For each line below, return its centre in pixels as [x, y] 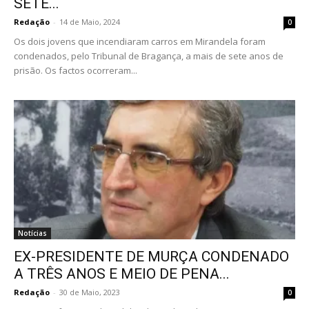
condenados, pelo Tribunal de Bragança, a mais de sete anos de [149, 56]
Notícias [32, 233]
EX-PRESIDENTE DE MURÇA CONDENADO [151, 256]
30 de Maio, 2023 [90, 292]
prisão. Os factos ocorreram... [76, 71]
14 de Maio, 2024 [90, 22]
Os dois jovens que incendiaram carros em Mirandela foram [140, 42]
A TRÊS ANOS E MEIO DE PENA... [122, 273]
